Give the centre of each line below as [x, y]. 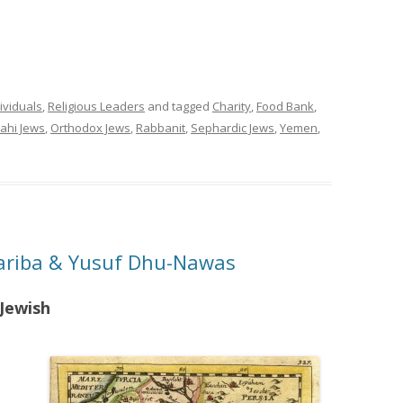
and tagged [179, 106]
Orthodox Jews [90, 128]
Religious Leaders [96, 106]
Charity [232, 106]
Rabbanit [161, 128]
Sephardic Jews [233, 128]
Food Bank [285, 106]
